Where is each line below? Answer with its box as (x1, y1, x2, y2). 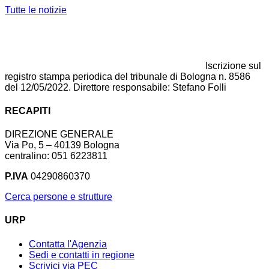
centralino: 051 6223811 (5, 151, 107, 162)
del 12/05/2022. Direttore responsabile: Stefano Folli (5, 82, 226, 92)
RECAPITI (5, 105, 50, 116)
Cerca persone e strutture (5, 192, 112, 202)
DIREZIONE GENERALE (5, 129, 113, 140)
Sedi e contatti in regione (29, 249, 134, 260)
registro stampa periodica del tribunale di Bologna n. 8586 (5, 71, 250, 82)
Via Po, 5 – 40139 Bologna (5, 140, 119, 151)
